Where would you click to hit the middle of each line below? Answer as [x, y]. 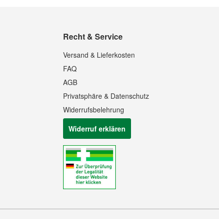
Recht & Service [93, 36]
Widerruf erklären [97, 129]
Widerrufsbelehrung [94, 109]
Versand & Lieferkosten [99, 55]
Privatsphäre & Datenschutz [106, 96]
